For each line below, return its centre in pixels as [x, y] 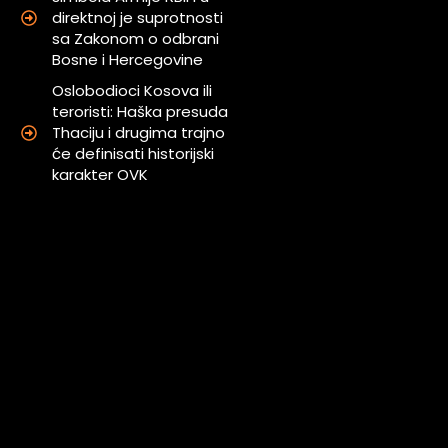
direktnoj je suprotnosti [138, 18]
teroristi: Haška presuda [140, 112]
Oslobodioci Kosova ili [132, 91]
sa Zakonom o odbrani [136, 39]
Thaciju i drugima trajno [139, 133]
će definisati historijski [133, 154]
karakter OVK [100, 175]
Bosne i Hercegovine [128, 60]
